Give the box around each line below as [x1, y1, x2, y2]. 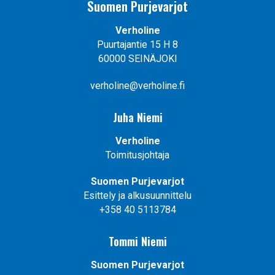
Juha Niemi [112, 109, 163, 125]
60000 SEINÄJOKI [98, 52, 177, 64]
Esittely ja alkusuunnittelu [83, 190, 192, 202]
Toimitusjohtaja [106, 149, 169, 161]
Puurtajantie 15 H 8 [97, 38, 178, 50]
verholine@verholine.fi [90, 79, 185, 91]
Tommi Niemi [108, 233, 167, 250]
